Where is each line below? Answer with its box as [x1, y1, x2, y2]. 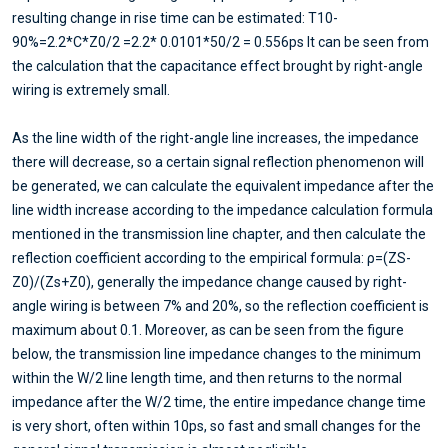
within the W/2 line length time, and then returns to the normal [12, 370, 402, 387]
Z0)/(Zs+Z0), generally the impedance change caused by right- [12, 274, 407, 291]
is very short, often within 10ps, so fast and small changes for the [12, 418, 421, 435]
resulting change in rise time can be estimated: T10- [12, 10, 338, 27]
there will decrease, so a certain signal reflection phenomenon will [12, 154, 424, 171]
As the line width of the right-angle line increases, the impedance [12, 130, 419, 147]
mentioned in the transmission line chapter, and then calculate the [12, 226, 426, 243]
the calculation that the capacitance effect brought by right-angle [12, 58, 423, 75]
